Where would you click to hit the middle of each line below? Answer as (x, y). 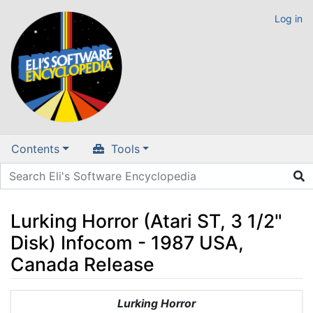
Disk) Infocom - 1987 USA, (127, 242)
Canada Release (82, 264)
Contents (35, 149)
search (136, 298)
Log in (289, 19)
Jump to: (33, 298)
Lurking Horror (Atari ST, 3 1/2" (146, 220)
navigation (84, 298)
